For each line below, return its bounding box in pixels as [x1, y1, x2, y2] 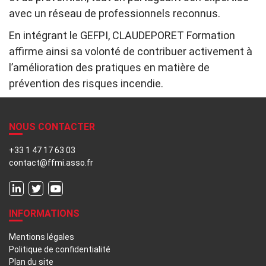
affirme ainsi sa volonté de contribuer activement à [9, 45, 252, 58]
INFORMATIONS [9, 208, 80, 220]
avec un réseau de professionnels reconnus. [9, 7, 220, 20]
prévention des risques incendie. [9, 77, 163, 90]
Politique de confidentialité [9, 245, 110, 255]
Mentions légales [9, 232, 74, 242]
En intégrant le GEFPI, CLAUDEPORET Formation [9, 29, 235, 42]
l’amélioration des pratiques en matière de [9, 61, 210, 74]
